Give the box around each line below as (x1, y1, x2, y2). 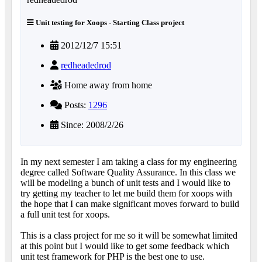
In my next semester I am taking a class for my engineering (20, 157, 237, 167)
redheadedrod (61, 60, 111, 71)
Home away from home (62, 80, 152, 91)
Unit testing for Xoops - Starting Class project (34, 18, 184, 27)
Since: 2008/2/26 (58, 120, 123, 130)
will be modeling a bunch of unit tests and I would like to (20, 178, 230, 188)
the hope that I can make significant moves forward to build (20, 199, 239, 209)
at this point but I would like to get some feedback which (20, 241, 229, 251)
